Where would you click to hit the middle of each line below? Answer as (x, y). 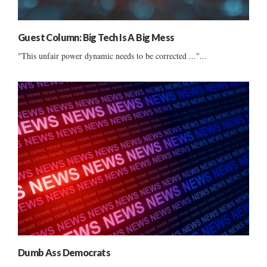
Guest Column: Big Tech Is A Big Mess (96, 37)
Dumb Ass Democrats (64, 253)
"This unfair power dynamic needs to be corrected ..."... (112, 55)
